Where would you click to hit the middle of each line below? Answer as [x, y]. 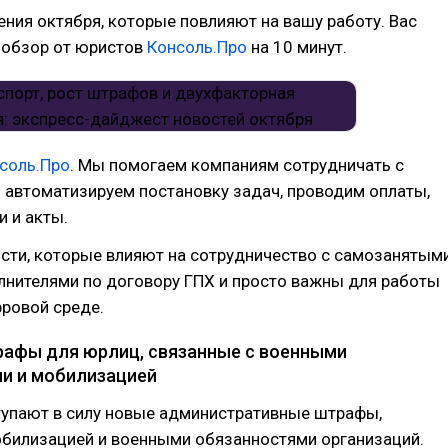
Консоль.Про [197, 47]
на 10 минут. [297, 47]
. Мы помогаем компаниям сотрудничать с [237, 165]
